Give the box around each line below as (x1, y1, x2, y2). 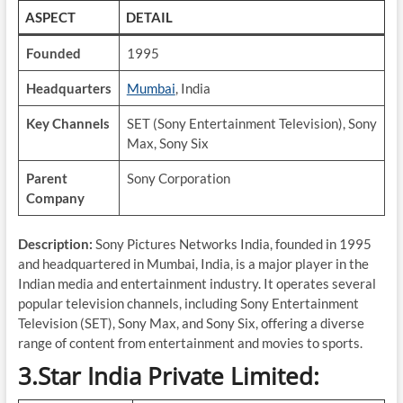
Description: (17, 236, 93, 252)
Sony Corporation (126, 170, 230, 186)
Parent (25, 170, 67, 186)
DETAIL (126, 9, 174, 25)
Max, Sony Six (126, 135, 209, 151)
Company (25, 190, 85, 206)
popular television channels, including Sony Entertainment (17, 295, 359, 311)
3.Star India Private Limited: (17, 360, 319, 392)
